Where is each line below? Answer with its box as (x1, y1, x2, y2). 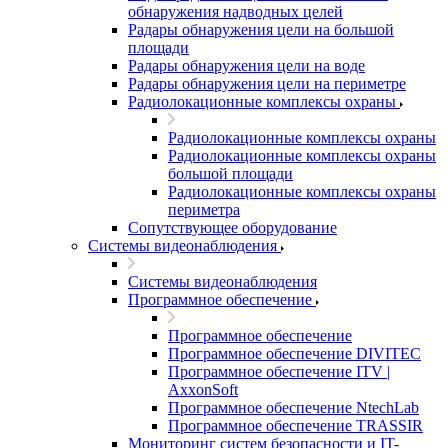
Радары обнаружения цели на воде (128, 57, 365, 74)
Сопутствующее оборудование (128, 219, 337, 236)
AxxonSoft (168, 381, 238, 398)
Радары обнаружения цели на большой (128, 21, 394, 38)
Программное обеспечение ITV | (168, 363, 390, 380)
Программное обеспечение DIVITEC (168, 345, 421, 362)
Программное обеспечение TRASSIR (168, 417, 423, 434)
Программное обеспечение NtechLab (168, 399, 419, 416)
